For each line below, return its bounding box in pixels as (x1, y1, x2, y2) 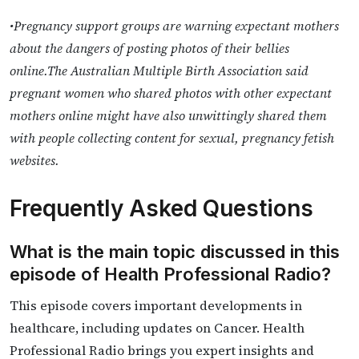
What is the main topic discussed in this (10, 240, 340, 262)
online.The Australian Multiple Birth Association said (10, 61, 309, 79)
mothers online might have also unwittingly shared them (10, 106, 327, 124)
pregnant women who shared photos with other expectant (10, 83, 332, 102)
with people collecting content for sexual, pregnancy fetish (10, 128, 334, 147)
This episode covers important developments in (10, 296, 302, 314)
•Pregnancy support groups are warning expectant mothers (10, 16, 339, 34)
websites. (10, 151, 59, 169)
